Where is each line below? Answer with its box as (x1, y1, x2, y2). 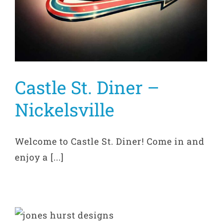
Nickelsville (15, 98, 114, 121)
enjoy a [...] (15, 151, 64, 163)
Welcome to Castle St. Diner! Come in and (15, 135, 205, 147)
